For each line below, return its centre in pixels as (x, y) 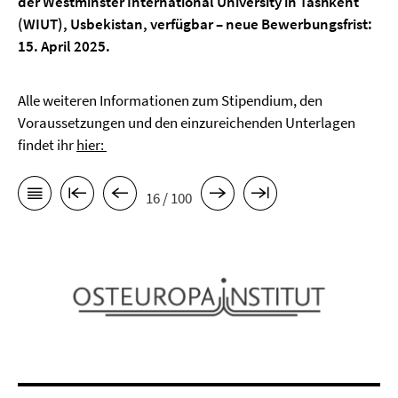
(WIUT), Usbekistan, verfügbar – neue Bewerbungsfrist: (195, 24)
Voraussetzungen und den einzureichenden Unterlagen (187, 123)
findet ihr (47, 145)
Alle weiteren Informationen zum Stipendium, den (170, 100)
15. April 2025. (64, 46)
